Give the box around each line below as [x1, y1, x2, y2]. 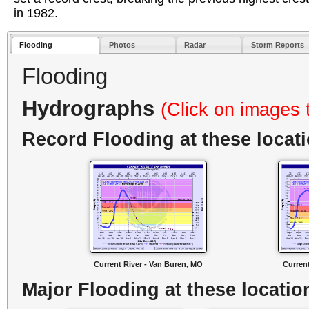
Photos [108, 41, 135, 50]
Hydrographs [22, 96, 161, 121]
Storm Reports [250, 41, 304, 50]
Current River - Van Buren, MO [94, 259, 203, 268]
